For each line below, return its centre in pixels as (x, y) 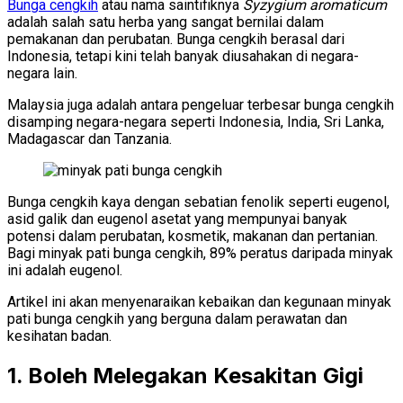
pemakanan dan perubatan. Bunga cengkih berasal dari (176, 39)
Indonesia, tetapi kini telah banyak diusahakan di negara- (183, 56)
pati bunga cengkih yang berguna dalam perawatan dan (177, 318)
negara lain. (42, 73)
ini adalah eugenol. (65, 270)
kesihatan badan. (59, 336)
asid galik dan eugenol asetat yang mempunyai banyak (177, 219)
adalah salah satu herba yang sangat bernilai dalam (166, 22)
